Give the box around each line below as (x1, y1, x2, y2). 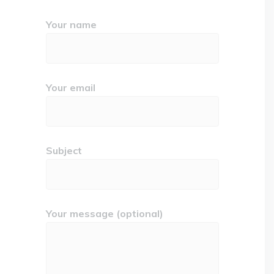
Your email (46, 81, 95, 94)
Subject (46, 144, 82, 157)
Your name (46, 18, 97, 31)
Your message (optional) (46, 207, 163, 220)
